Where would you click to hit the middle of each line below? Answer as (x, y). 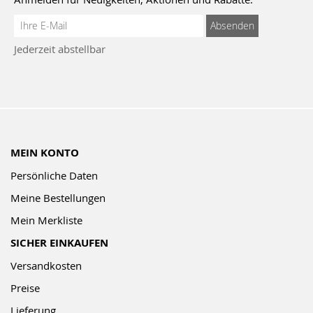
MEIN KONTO (45, 152)
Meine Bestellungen (58, 197)
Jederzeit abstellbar (60, 49)
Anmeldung (41, 22)
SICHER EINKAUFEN (59, 242)
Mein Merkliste (46, 220)
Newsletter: (41, 56)
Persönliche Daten (54, 175)
